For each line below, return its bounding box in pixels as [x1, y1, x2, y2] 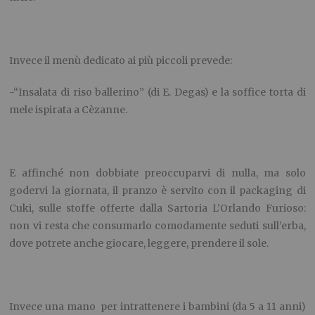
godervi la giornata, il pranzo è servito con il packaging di [9, 184, 306, 197]
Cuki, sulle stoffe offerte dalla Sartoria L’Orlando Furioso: [9, 201, 306, 214]
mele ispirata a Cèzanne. [9, 103, 128, 116]
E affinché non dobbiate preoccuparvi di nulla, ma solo [9, 166, 306, 179]
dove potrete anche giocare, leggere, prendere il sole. [9, 236, 269, 250]
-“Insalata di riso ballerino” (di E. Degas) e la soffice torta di [9, 85, 306, 98]
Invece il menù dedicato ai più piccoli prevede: [9, 53, 233, 67]
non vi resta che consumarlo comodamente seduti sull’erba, [9, 219, 306, 232]
